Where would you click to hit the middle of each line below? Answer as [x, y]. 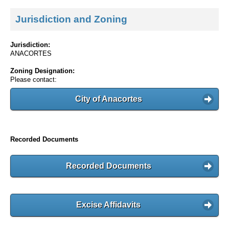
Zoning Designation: [42, 71]
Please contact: [33, 80]
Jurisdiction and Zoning [71, 19]
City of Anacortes [108, 99]
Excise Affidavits [108, 205]
